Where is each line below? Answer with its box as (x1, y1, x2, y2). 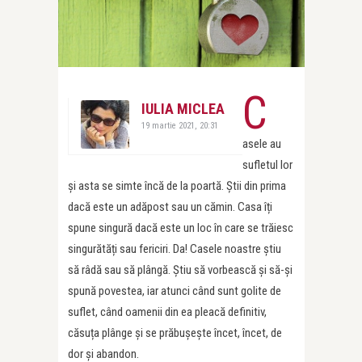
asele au (242, 137, 281, 151)
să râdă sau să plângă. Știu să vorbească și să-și (68, 263, 293, 277)
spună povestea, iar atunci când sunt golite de (68, 284, 281, 298)
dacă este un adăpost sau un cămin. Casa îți (68, 200, 272, 214)
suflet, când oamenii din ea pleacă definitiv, (68, 305, 267, 319)
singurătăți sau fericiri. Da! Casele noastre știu (68, 242, 281, 256)
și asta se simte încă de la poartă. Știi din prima (68, 179, 286, 193)
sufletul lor (242, 158, 293, 172)
